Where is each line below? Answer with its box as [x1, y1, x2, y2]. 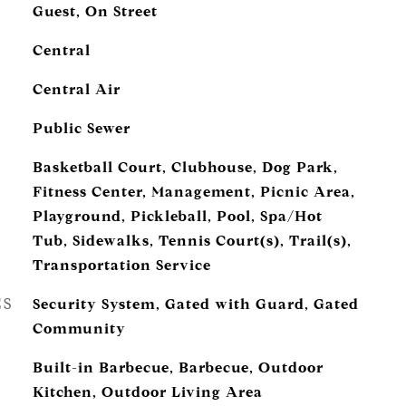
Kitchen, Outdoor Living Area [32, 383, 263, 401]
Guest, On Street [32, 3, 158, 20]
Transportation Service [32, 256, 211, 274]
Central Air [32, 81, 121, 98]
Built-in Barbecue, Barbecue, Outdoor [32, 359, 324, 376]
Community [32, 320, 126, 337]
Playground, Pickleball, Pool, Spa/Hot [32, 208, 323, 225]
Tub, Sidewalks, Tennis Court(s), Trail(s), [32, 232, 352, 249]
